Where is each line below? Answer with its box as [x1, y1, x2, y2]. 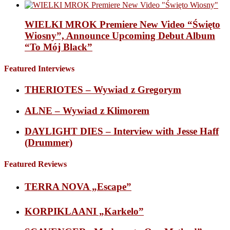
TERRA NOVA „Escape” [25, 181, 131, 192]
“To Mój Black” [25, 42, 92, 53]
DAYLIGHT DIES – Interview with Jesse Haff [25, 126, 219, 137]
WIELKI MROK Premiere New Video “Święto [25, 19, 220, 30]
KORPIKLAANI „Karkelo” [25, 205, 144, 217]
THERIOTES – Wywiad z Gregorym [25, 84, 181, 95]
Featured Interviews [4, 64, 74, 73]
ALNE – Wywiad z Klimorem [25, 105, 149, 116]
